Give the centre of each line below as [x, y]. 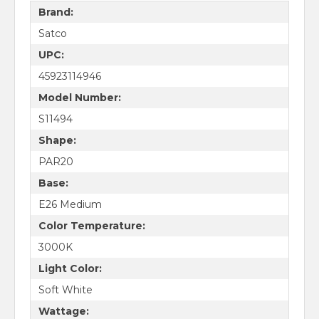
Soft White [65, 289]
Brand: [56, 12]
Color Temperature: [91, 225]
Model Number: [79, 97]
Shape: [57, 140]
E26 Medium [70, 204]
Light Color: [70, 268]
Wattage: [63, 311]
